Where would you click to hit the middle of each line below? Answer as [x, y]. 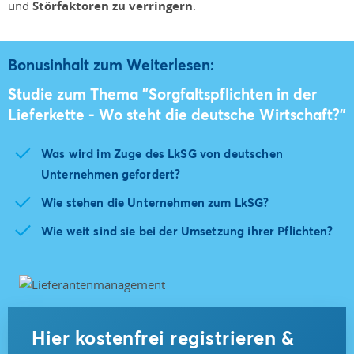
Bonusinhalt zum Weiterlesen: [111, 64]
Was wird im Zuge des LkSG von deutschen [162, 153]
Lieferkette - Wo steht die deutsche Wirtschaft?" [177, 114]
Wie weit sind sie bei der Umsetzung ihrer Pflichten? [187, 230]
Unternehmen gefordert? [111, 173]
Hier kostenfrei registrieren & [163, 337]
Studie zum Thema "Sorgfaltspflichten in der [162, 93]
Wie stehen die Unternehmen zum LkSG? [155, 202]
